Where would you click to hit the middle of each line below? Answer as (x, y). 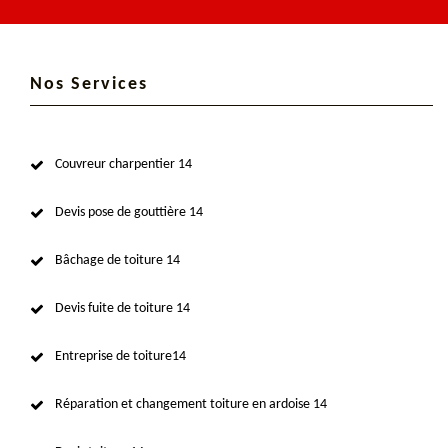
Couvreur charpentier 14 (123, 164)
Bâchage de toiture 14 (117, 260)
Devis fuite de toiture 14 (122, 308)
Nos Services (89, 84)
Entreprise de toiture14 (120, 356)
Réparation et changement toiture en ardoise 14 (191, 404)
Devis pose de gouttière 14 (129, 212)
